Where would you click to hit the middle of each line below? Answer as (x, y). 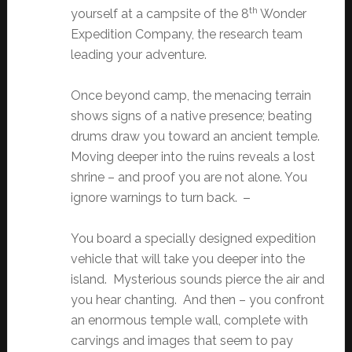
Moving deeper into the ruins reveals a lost (192, 157)
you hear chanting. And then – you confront (197, 300)
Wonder (282, 14)
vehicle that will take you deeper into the (187, 259)
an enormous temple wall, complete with (189, 321)
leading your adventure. (138, 55)
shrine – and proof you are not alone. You (189, 178)
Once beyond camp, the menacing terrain (191, 96)
